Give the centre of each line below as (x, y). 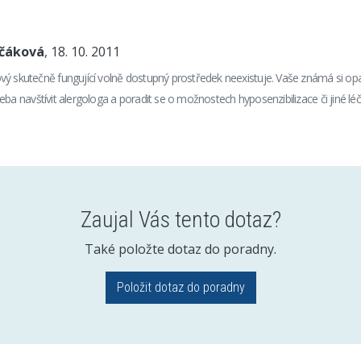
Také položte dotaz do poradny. (180, 249)
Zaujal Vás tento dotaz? (180, 220)
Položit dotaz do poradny (180, 287)
